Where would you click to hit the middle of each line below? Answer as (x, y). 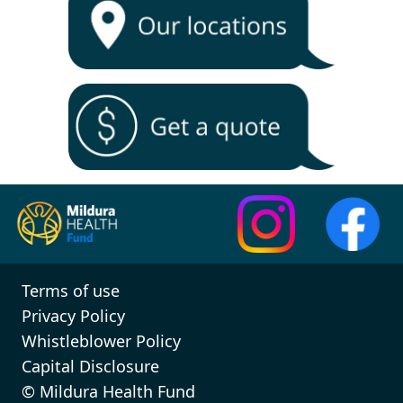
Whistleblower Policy (101, 341)
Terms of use (71, 291)
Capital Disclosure (90, 366)
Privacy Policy (73, 316)
